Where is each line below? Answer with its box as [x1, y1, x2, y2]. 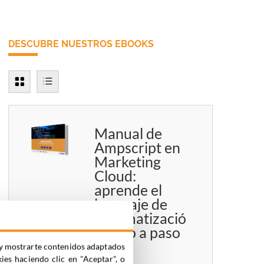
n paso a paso [94, 223, 181, 242]
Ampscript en [94, 138, 181, 157]
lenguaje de [94, 195, 168, 213]
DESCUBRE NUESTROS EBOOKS [8, 38, 154, 50]
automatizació [94, 209, 187, 227]
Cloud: [94, 167, 137, 185]
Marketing [94, 153, 161, 171]
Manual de [94, 124, 163, 143]
